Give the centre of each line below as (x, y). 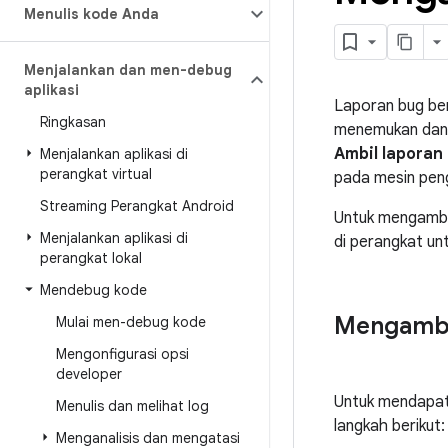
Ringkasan (73, 122)
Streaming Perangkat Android (137, 206)
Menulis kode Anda (91, 14)
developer (89, 374)
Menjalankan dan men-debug (128, 70)
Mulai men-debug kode (131, 322)
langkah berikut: (389, 426)
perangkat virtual (96, 174)
